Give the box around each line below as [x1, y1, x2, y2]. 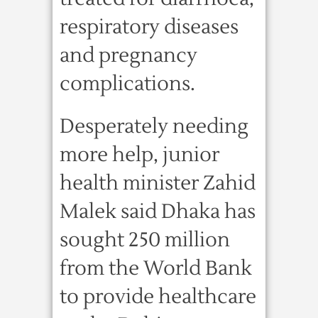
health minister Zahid [60, 170, 256, 196]
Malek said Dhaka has [60, 199, 256, 224]
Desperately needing [60, 114, 248, 139]
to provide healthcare [60, 284, 256, 309]
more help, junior [60, 142, 219, 168]
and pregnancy [60, 43, 197, 68]
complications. [60, 71, 195, 97]
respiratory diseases [60, 14, 238, 40]
